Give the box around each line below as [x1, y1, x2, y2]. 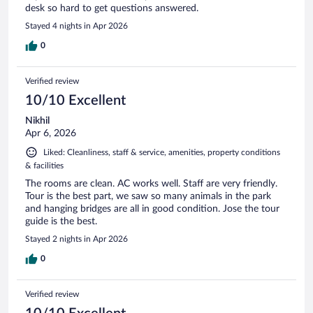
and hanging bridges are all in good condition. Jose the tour [25, 204, 279, 214]
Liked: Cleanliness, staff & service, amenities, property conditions [43, 148, 280, 157]
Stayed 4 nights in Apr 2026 [25, 22, 128, 31]
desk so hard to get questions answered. [25, 3, 198, 14]
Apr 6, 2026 [25, 129, 76, 139]
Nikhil [25, 116, 50, 126]
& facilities [25, 161, 64, 170]
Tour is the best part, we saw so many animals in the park [25, 191, 271, 202]
